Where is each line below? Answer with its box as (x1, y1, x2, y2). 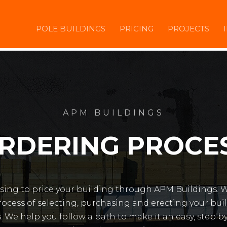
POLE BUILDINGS (35, 24, 105, 33)
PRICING (119, 24, 154, 33)
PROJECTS (167, 24, 209, 33)
